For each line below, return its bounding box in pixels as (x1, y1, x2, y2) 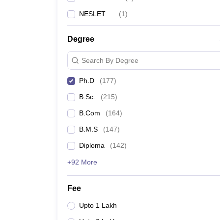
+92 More (67, 158, 97, 166)
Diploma (79, 141, 105, 149)
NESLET (79, 10, 106, 18)
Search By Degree (82, 56, 138, 64)
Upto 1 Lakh (79, 201, 117, 209)
